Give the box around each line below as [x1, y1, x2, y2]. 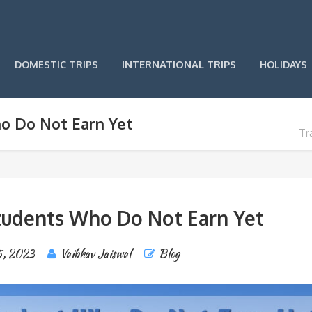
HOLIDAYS [260, 58, 307, 70]
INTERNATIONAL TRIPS [122, 58, 236, 71]
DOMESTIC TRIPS [15, 58, 98, 70]
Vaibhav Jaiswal [60, 246, 132, 262]
